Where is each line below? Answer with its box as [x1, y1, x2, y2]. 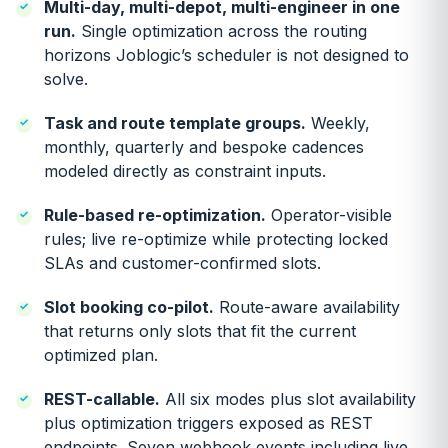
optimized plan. [44, 345, 158, 365]
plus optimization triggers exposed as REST [44, 413, 373, 433]
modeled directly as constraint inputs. [44, 161, 326, 181]
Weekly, [306, 113, 370, 133]
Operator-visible [266, 205, 392, 225]
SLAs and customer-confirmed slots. [44, 253, 321, 273]
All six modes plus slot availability [160, 389, 416, 409]
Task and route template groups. [44, 113, 306, 133]
